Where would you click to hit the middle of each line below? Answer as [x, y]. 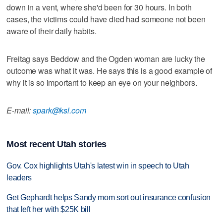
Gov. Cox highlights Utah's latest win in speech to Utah [98, 166]
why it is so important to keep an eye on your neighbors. [102, 82]
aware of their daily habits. [52, 31]
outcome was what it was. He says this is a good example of [110, 70]
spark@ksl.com [59, 110]
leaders [19, 177]
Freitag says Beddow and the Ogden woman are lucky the [106, 58]
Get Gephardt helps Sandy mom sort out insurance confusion [109, 198]
